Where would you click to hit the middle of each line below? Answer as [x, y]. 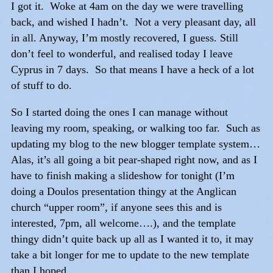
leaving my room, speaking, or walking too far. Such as [136, 128]
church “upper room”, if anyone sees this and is [116, 207]
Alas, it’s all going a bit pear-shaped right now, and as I [134, 160]
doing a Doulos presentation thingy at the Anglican [124, 192]
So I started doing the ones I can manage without [119, 112]
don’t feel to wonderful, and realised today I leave [122, 54]
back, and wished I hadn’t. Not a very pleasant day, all [133, 22]
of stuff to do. [41, 86]
